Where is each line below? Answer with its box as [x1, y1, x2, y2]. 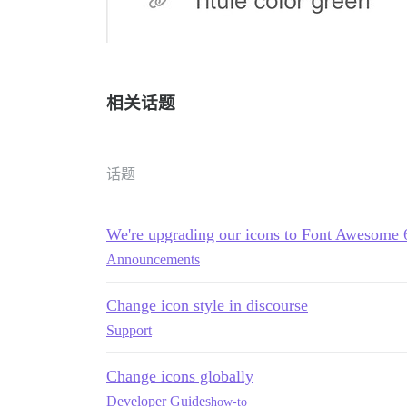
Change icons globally [106, 367, 253, 386]
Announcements [106, 252, 200, 268]
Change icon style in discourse [106, 296, 308, 315]
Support [106, 323, 152, 339]
